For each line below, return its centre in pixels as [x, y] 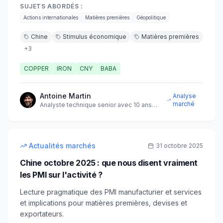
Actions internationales [51, 17]
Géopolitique [151, 17]
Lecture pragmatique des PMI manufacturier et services [111, 192]
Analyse [184, 96]
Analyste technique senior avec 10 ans [96, 105]
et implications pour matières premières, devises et [104, 203]
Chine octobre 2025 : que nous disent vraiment [109, 163]
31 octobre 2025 [179, 146]
